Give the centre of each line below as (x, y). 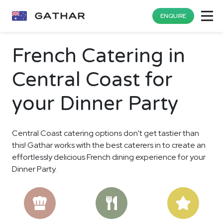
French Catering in (99, 56)
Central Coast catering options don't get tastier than (106, 133)
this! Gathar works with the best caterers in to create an (109, 145)
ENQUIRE (173, 16)
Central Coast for (92, 80)
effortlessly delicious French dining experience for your (109, 157)
